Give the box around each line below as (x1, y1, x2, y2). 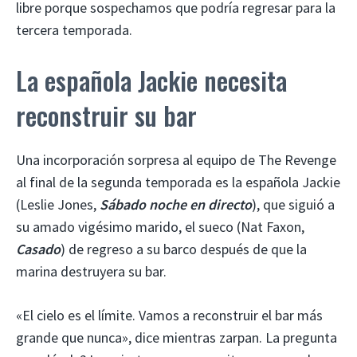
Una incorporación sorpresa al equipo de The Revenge (16, 150, 336, 169)
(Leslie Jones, (16, 194, 100, 214)
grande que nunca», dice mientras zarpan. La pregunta (16, 328, 337, 347)
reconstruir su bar (16, 96, 197, 134)
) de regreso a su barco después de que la (61, 239, 307, 258)
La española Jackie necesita (16, 61, 287, 99)
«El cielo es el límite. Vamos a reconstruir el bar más (16, 305, 323, 324)
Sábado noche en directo (100, 194, 252, 214)
